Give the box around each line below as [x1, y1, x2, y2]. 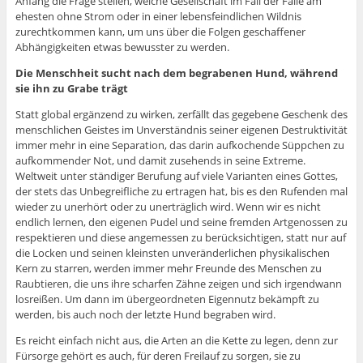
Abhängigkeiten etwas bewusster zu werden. [15, 40, 229, 55]
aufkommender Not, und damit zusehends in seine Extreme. [15, 153, 305, 169]
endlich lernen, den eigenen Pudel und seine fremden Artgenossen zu [15, 215, 348, 230]
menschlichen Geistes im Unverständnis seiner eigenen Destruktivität [15, 122, 348, 138]
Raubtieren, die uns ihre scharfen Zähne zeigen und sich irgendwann [15, 276, 342, 292]
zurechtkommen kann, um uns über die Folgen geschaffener [15, 24, 305, 40]
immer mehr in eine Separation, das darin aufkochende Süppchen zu [15, 138, 344, 153]
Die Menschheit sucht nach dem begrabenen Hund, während [15, 66, 338, 81]
